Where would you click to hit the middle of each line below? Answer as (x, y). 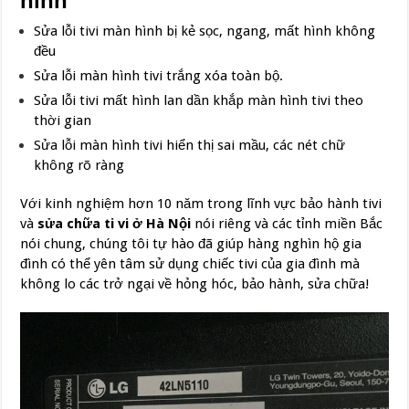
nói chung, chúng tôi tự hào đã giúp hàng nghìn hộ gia (191, 244)
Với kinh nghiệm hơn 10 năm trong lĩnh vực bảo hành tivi (201, 204)
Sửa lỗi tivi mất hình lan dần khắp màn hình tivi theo (199, 101)
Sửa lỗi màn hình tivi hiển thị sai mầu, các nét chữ (190, 146)
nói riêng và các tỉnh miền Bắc (287, 224)
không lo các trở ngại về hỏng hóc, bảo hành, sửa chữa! (195, 284)
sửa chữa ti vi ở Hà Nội (115, 224)
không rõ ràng (79, 166)
